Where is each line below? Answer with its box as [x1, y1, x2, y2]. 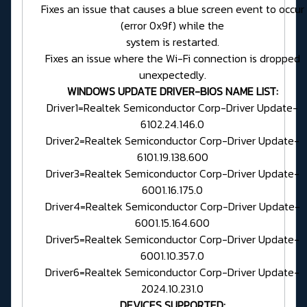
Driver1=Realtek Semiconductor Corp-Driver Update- [47, 99, 298, 116]
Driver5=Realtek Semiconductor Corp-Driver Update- [45, 231, 299, 248]
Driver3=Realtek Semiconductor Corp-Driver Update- [45, 165, 299, 182]
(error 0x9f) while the [121, 17, 224, 34]
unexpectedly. [138, 66, 206, 84]
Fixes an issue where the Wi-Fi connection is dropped [45, 50, 300, 67]
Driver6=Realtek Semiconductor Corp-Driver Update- [45, 264, 299, 281]
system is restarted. [125, 34, 219, 51]
